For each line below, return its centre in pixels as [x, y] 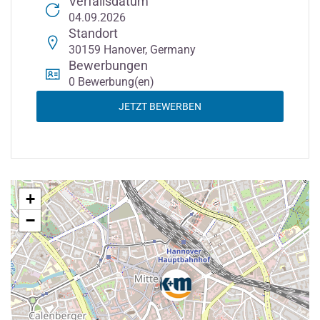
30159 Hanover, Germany [132, 49]
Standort [93, 33]
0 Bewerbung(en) [111, 81]
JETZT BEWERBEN [160, 106]
